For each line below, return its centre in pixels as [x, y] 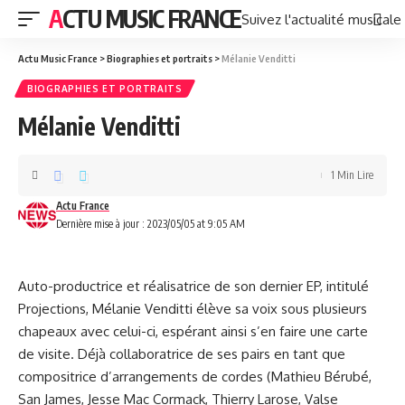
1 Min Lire [352, 175]
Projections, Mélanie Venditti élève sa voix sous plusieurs [193, 309]
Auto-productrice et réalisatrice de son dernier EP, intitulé [193, 286]
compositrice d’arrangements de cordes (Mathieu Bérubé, [195, 377]
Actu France [83, 206]
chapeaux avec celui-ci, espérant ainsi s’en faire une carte [193, 331]
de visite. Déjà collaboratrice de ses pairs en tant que [182, 354]
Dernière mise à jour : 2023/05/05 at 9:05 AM [151, 224]
